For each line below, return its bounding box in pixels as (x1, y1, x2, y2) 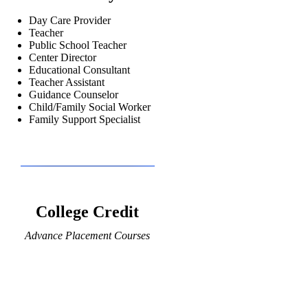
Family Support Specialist (29, 113, 140, 125)
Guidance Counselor (29, 88, 118, 100)
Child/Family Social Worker (29, 100, 151, 113)
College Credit (36, 203, 139, 221)
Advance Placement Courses (25, 230, 150, 242)
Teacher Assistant (29, 76, 104, 88)
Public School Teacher (29, 38, 126, 51)
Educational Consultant (29, 63, 130, 76)
